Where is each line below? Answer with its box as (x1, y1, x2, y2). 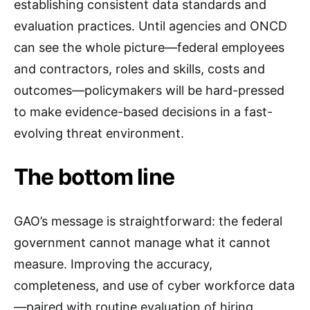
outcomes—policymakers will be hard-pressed (14, 83, 284, 98)
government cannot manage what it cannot (14, 235, 271, 250)
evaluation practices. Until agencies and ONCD (14, 19, 287, 33)
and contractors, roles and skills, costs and (14, 62, 265, 76)
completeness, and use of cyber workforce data (14, 278, 295, 293)
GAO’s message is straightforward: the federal (14, 214, 282, 228)
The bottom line (14, 163, 174, 190)
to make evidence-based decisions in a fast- (14, 104, 273, 119)
